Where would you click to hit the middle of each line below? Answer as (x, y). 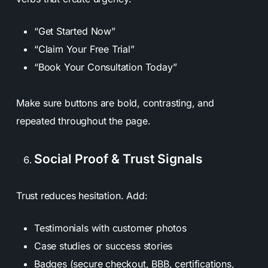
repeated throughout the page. (83, 121)
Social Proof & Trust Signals (118, 159)
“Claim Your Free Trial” (84, 49)
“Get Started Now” (74, 31)
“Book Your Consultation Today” (105, 67)
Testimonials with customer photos (110, 228)
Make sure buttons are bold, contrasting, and (115, 103)
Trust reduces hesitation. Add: (82, 195)
